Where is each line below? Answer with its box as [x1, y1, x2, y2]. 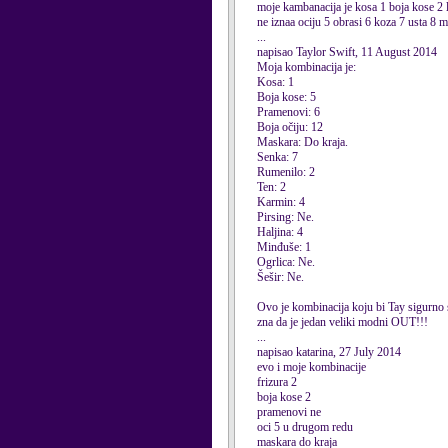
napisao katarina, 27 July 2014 [257, 345, 401, 359]
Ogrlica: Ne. [257, 255, 315, 269]
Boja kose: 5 [257, 90, 316, 104]
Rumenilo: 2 [257, 165, 315, 179]
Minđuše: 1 [257, 240, 311, 254]
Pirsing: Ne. [257, 210, 314, 224]
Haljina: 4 [257, 225, 303, 239]
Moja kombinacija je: [257, 60, 356, 74]
